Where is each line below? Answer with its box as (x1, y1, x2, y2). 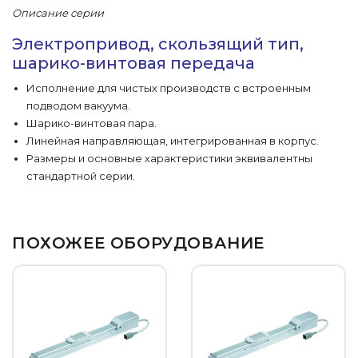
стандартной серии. (26, 169, 135, 182)
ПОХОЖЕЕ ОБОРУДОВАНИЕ (12, 233, 265, 253)
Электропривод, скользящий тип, (12, 34, 304, 54)
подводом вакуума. (26, 99, 130, 112)
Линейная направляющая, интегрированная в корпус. (26, 134, 319, 147)
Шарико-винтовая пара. (26, 117, 157, 129)
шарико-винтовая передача (12, 54, 255, 73)
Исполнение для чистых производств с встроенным (26, 82, 311, 94)
